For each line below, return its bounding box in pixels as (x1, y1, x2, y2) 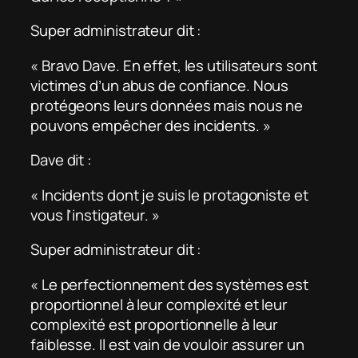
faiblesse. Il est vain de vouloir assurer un (30, 333, 304, 355)
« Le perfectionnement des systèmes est (30, 273, 309, 295)
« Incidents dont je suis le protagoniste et (30, 184, 308, 205)
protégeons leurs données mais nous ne (30, 94, 304, 116)
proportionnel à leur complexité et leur (30, 293, 288, 315)
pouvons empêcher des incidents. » (30, 114, 271, 136)
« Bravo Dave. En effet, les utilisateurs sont (30, 54, 317, 76)
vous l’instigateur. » (30, 204, 160, 225)
